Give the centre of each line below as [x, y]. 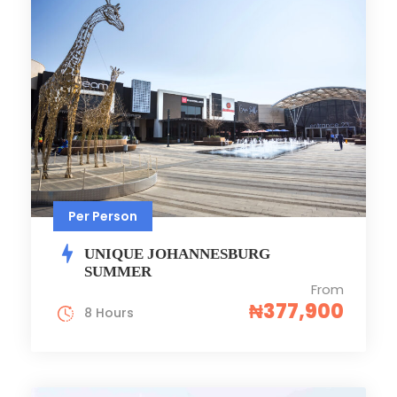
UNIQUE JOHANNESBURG [177, 253]
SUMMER [118, 271]
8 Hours [109, 312]
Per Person [103, 216]
